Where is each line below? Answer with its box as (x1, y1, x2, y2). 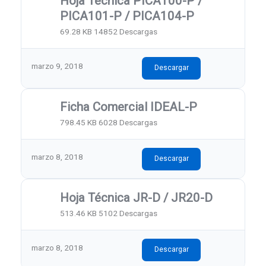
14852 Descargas (94, 27, 158, 37)
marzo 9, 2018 (31, 61, 84, 71)
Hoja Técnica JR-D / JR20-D (60, 190, 213, 205)
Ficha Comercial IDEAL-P (60, 99, 198, 114)
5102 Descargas (99, 208, 158, 218)
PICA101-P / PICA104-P (60, 8, 195, 23)
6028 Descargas (99, 118, 158, 128)
